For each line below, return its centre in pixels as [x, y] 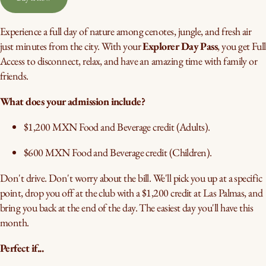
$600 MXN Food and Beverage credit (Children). [118, 152]
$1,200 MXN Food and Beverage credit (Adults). [117, 127]
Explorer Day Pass [180, 46]
